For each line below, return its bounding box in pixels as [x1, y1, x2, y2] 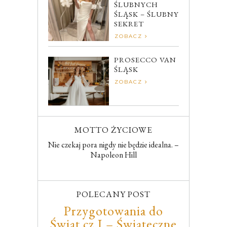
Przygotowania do [64, 202, 163, 220]
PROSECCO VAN [114, 55, 176, 65]
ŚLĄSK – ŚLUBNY [114, 9, 179, 19]
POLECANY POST [77, 188, 150, 200]
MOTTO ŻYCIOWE [74, 124, 153, 136]
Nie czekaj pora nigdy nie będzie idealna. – [48, 139, 179, 150]
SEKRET [114, 19, 144, 29]
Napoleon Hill [90, 149, 137, 161]
